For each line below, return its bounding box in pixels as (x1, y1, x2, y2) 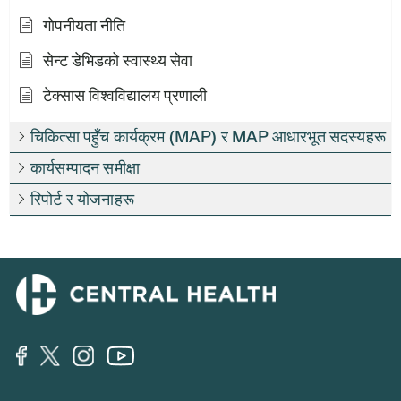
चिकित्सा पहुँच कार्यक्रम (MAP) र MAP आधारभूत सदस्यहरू (30, 126, 387, 148)
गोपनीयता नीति (43, 15, 125, 37)
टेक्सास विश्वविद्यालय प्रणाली (43, 85, 207, 107)
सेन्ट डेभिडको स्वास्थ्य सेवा (43, 50, 192, 72)
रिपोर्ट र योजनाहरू (30, 189, 134, 210)
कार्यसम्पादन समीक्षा (30, 158, 140, 179)
